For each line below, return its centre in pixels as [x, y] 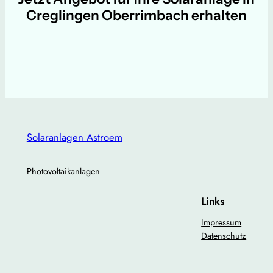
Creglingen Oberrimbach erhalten [136, 15]
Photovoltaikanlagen [63, 171]
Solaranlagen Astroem [74, 137]
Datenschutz [224, 236]
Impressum [222, 222]
